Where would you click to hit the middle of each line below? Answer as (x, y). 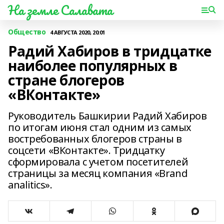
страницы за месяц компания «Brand (98, 173)
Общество (27, 32)
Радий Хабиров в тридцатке (110, 51)
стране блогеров (66, 80)
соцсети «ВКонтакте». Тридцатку (86, 150)
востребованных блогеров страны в (95, 139)
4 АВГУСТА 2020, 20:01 (77, 32)
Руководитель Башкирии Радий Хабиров (107, 116)
